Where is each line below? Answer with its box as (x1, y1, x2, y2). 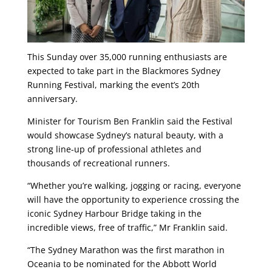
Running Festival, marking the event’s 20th (27, 79, 200, 91)
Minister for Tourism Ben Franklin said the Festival (27, 115, 233, 127)
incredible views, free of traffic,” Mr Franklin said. (27, 222, 228, 234)
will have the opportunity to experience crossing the (27, 194, 239, 206)
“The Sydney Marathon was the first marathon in (27, 244, 225, 256)
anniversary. (27, 93, 78, 105)
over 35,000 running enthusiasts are (76, 51, 227, 63)
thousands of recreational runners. (27, 157, 170, 169)
